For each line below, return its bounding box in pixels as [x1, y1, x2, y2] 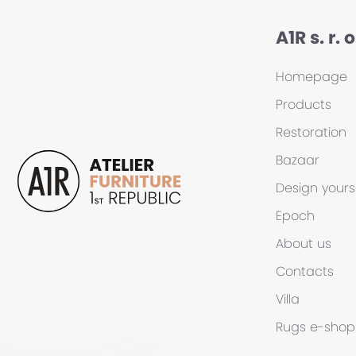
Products [276, 95, 331, 114]
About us [276, 234, 331, 253]
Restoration [276, 123, 346, 141]
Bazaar [276, 151, 319, 169]
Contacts [276, 262, 334, 281]
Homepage [276, 68, 347, 86]
